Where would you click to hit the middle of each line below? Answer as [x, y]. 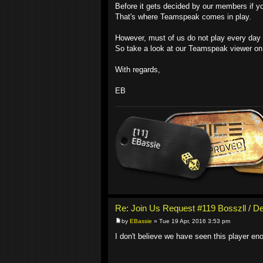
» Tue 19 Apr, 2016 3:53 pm [191, 221]
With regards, [138, 69]
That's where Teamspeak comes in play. [183, 16]
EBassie [141, 221]
